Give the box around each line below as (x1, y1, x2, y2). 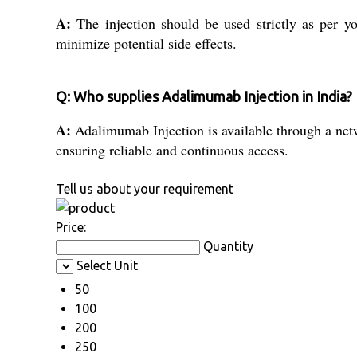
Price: (56, 220, 86, 235)
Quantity (203, 239, 253, 254)
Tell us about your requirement (56, 182, 233, 197)
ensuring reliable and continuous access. (56, 140, 288, 160)
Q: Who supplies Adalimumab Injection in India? (56, 88, 352, 105)
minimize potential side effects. (56, 33, 237, 53)
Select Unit (76, 258, 138, 273)
